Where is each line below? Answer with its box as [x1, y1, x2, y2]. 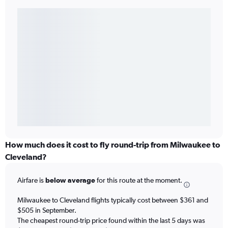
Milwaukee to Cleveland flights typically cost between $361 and [17, 195, 208, 204]
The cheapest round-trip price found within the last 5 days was [17, 216, 205, 224]
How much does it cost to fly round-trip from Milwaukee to [5, 140, 220, 150]
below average [45, 176, 95, 185]
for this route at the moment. [95, 176, 182, 185]
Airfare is [17, 176, 45, 185]
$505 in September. [17, 206, 76, 214]
